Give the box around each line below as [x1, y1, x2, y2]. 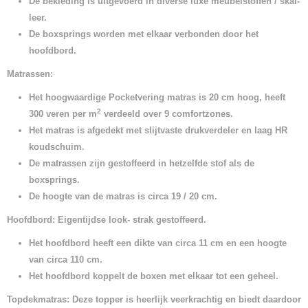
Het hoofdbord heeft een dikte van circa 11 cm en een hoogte [29, 238, 287, 248]
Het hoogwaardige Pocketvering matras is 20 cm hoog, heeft [29, 92, 285, 102]
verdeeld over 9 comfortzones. [101, 109, 233, 119]
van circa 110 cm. [29, 254, 102, 265]
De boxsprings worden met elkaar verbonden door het [29, 29, 258, 39]
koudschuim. [29, 142, 85, 152]
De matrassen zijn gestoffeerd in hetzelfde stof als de [29, 158, 254, 168]
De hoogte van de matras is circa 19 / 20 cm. [29, 191, 217, 201]
